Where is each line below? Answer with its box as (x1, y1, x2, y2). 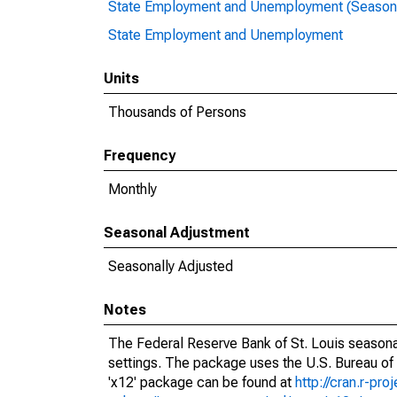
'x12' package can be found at (108, 374, 295, 391)
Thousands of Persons (108, 104, 246, 121)
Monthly (108, 181, 157, 198)
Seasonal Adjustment (104, 224, 250, 241)
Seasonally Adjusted (108, 258, 233, 275)
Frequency (104, 147, 175, 164)
